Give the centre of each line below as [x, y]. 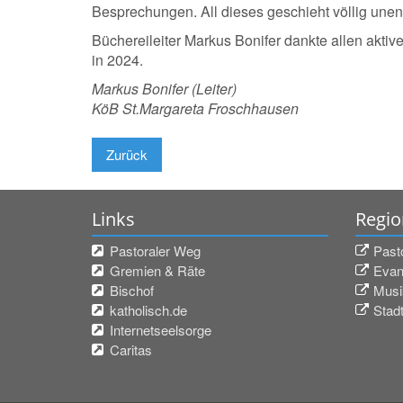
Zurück [127, 154]
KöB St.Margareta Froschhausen [195, 108]
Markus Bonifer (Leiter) [164, 89]
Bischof [132, 290]
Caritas [131, 349]
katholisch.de [148, 310]
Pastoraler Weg [155, 251]
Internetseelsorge [161, 330]
